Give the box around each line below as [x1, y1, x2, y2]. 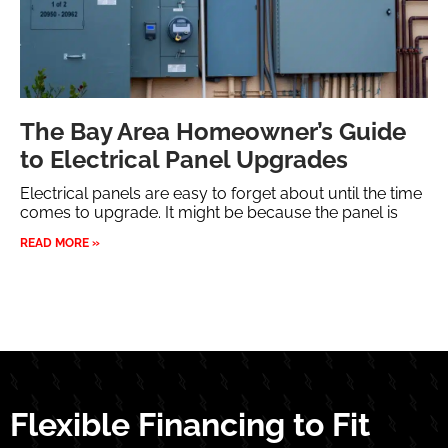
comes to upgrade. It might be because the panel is [20, 203, 398, 223]
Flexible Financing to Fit [10, 406, 370, 444]
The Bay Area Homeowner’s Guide [20, 117, 406, 147]
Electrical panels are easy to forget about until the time [20, 184, 422, 204]
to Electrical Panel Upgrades [20, 145, 348, 175]
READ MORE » [20, 236, 100, 251]
